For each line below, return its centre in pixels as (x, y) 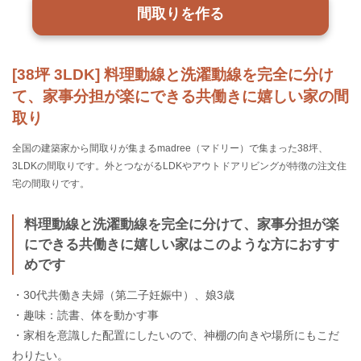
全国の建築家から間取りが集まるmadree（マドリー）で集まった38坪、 (170, 149)
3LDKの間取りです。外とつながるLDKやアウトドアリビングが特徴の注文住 (179, 166)
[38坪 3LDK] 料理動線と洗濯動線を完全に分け (173, 75)
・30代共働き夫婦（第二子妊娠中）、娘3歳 (123, 295)
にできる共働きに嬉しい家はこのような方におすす (182, 244)
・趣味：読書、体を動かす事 (85, 315)
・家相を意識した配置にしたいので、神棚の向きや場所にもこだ (176, 336)
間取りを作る (180, 13)
